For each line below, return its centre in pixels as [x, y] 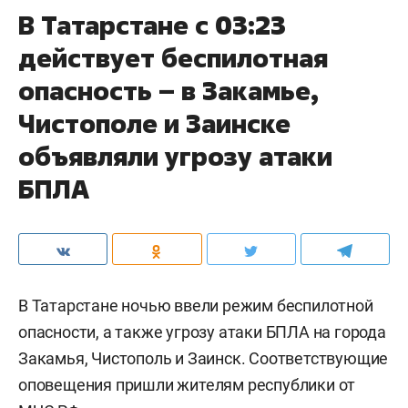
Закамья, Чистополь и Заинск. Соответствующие [204, 358]
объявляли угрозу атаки [175, 156]
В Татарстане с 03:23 [152, 25]
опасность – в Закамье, [168, 90]
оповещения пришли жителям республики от [187, 384]
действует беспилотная [173, 57]
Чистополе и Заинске [154, 123]
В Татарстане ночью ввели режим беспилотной [196, 305]
